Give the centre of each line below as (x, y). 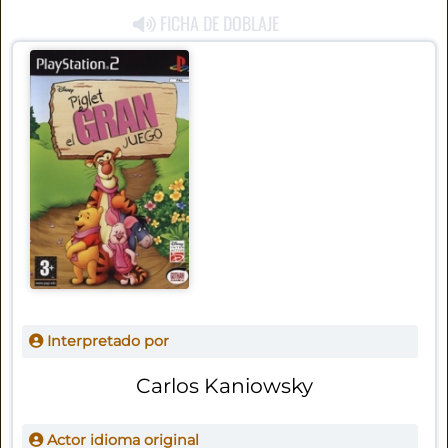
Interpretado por (105, 341)
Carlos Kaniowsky (225, 385)
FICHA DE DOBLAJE (218, 23)
